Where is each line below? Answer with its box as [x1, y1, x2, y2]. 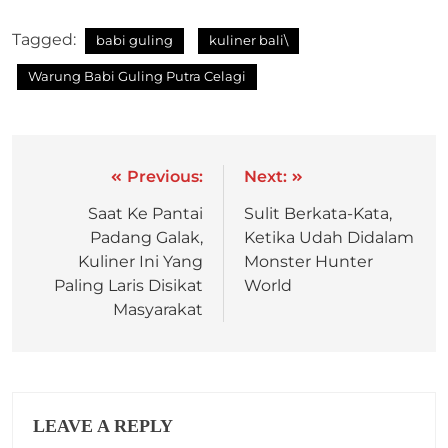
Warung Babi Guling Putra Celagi [28, 68, 246, 85]
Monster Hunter [244, 252, 373, 272]
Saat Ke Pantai [88, 204, 203, 224]
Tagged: [12, 30, 80, 50]
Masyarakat [113, 300, 203, 320]
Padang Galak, [90, 228, 203, 248]
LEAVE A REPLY [33, 416, 173, 437]
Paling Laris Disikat [54, 276, 203, 296]
